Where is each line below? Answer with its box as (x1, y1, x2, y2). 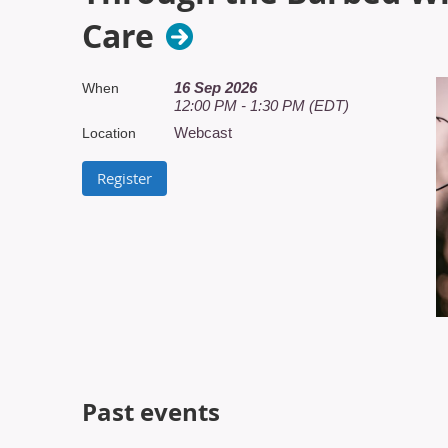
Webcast (174, 124, 232, 141)
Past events (82, 395, 220, 429)
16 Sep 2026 (174, 79, 257, 96)
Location (82, 125, 136, 141)
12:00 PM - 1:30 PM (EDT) (174, 97, 349, 114)
